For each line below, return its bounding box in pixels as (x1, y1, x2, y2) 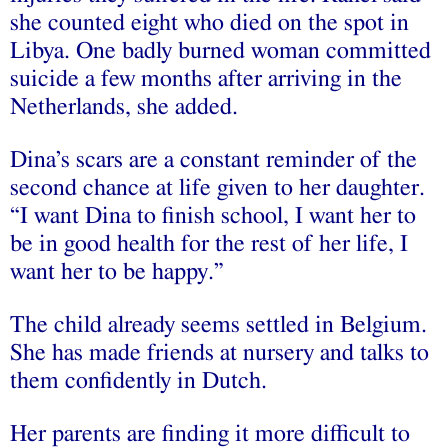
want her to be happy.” (10, 259, 224, 284)
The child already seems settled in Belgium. (10, 312, 427, 337)
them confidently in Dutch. (10, 368, 267, 393)
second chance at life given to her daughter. (10, 175, 425, 200)
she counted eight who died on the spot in (10, 10, 409, 35)
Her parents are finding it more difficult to (10, 421, 410, 446)
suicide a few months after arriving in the (10, 66, 402, 91)
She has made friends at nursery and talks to (10, 340, 429, 365)
